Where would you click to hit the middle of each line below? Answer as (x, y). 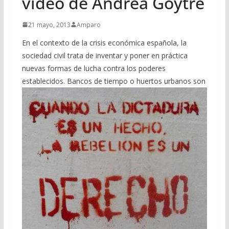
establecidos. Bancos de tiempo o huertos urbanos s (109, 81)
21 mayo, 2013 (49, 25)
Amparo (88, 25)
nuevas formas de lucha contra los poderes (94, 68)
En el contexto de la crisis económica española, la (104, 42)
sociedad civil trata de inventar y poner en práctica (105, 55)
